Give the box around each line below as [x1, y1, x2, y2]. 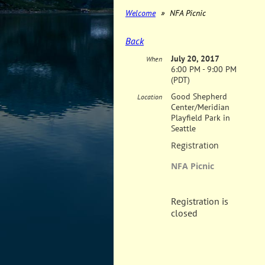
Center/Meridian [171, 102, 230, 113]
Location [137, 92, 162, 102]
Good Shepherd [171, 91, 227, 102]
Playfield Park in [171, 112, 230, 124]
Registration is [171, 195, 228, 208]
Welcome [125, 8, 156, 19]
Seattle [171, 123, 196, 134]
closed [171, 207, 198, 219]
